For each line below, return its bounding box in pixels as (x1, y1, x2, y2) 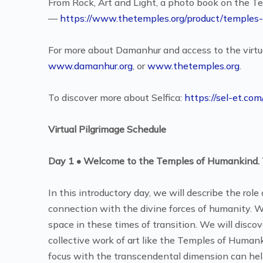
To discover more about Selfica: (48, 92, 184, 103)
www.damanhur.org (48, 60, 133, 72)
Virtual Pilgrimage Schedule (48, 123, 166, 135)
